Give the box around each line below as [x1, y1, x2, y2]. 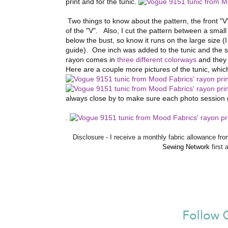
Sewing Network [162, 143, 210, 151]
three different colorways [117, 55, 196, 64]
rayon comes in [66, 55, 117, 64]
